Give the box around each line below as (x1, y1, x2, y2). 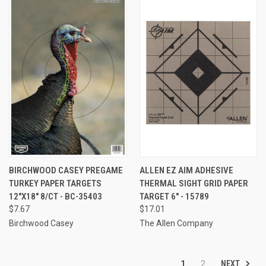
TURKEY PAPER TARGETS (9, 178, 102, 189)
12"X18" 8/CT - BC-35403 (9, 191, 102, 202)
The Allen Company (139, 218, 213, 228)
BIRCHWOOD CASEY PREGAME (9, 164, 123, 176)
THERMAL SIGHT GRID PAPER (139, 178, 248, 189)
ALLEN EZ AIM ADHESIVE (139, 164, 233, 176)
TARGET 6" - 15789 (139, 191, 209, 202)
